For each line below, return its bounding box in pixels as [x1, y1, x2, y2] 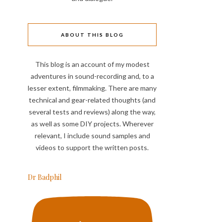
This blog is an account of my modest [35, 60, 150, 68]
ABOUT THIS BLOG [60, 32, 124, 38]
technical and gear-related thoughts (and [29, 96, 156, 104]
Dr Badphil [28, 172, 61, 182]
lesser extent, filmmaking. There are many [28, 84, 157, 92]
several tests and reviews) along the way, [29, 108, 156, 116]
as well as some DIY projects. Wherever [31, 119, 154, 128]
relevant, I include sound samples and [34, 131, 150, 140]
